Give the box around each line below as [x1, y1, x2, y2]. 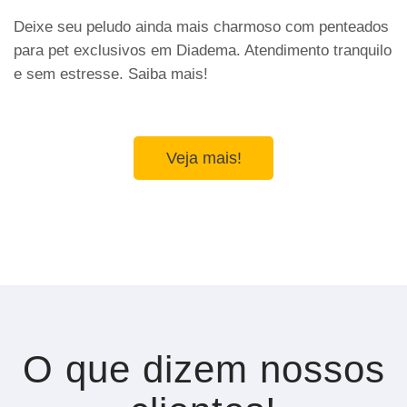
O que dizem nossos [22, 348, 385, 392]
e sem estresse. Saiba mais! [14, 65, 208, 83]
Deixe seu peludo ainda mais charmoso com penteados [14, 17, 389, 35]
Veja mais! [165, 149, 242, 168]
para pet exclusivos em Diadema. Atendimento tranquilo [14, 41, 392, 59]
